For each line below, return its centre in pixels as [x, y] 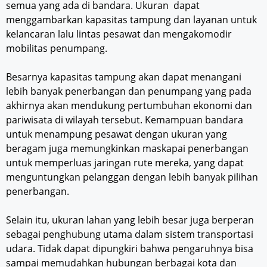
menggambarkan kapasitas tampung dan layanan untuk [131, 20]
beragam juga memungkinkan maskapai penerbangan [127, 149]
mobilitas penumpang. [57, 49]
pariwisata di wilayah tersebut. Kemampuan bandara [125, 120]
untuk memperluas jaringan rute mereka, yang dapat [125, 163]
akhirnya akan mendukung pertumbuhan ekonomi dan [129, 106]
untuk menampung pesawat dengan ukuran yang [117, 134]
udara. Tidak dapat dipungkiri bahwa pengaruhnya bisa [130, 249]
